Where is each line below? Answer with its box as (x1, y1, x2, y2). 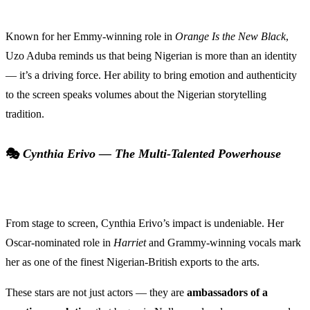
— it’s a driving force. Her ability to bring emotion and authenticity (6, 69, 297, 82)
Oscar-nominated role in (6, 237, 113, 249)
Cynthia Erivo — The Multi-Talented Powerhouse (23, 147, 281, 161)
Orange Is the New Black (175, 30, 286, 43)
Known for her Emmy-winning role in (6, 30, 175, 43)
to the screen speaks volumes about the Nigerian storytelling (6, 89, 266, 101)
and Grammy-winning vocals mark (146, 237, 301, 249)
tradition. (6, 108, 44, 120)
